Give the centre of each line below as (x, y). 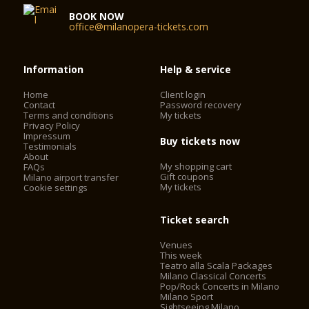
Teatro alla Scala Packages (217, 266)
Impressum (47, 136)
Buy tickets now (200, 141)
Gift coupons (187, 177)
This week (181, 255)
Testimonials (50, 146)
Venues (177, 245)
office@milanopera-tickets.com (139, 27)
